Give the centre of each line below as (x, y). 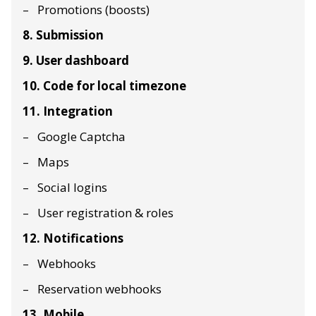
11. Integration (68, 111)
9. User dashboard (76, 60)
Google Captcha (81, 136)
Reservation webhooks (99, 288)
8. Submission (63, 35)
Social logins (72, 187)
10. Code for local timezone (104, 85)
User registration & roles (105, 212)
